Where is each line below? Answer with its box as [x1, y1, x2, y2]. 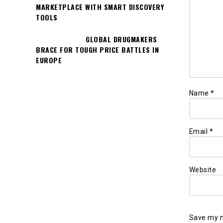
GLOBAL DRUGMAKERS [86, 34, 157, 45]
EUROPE [36, 55, 62, 66]
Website [189, 165, 216, 174]
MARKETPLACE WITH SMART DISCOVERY [36, 1, 164, 12]
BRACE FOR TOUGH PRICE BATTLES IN [36, 44, 159, 55]
